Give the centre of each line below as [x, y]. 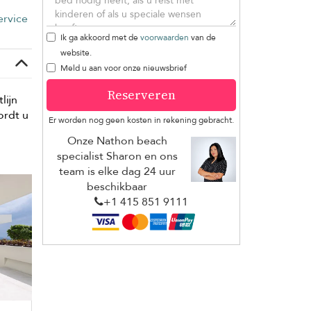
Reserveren [141, 94]
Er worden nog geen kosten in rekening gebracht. [141, 120]
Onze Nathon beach [117, 141]
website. [76, 52]
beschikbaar [117, 186]
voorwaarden [165, 37]
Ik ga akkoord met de [100, 37]
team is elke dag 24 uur [117, 171]
